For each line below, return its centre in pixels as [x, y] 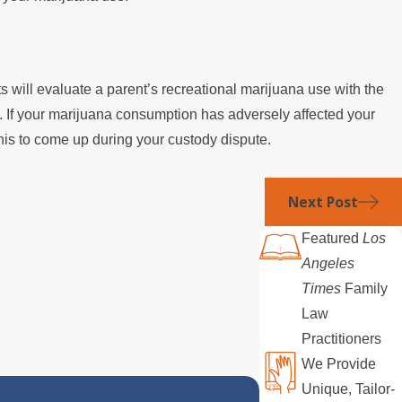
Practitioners [344, 339]
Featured [332, 239]
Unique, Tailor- [349, 389]
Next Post [323, 201]
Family [365, 289]
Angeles [328, 264]
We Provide [339, 364]
